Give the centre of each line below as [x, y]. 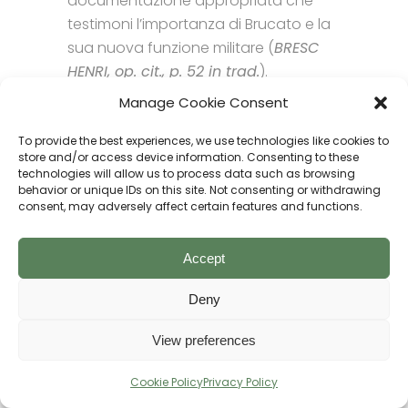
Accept [204, 258]
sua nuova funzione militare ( [171, 47]
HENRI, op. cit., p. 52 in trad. [163, 71]
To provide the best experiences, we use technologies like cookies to [204, 141]
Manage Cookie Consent [204, 102]
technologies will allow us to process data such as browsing [187, 173]
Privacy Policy [240, 382]
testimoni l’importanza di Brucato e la [199, 24]
